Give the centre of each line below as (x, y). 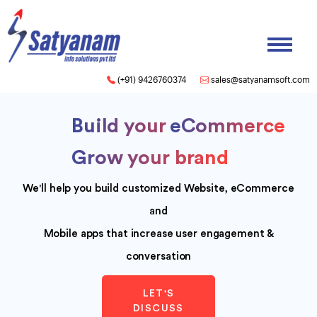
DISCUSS (158, 309)
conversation (158, 257)
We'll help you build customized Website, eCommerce (158, 189)
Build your (119, 126)
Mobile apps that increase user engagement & (158, 234)
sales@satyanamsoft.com (260, 80)
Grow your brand (150, 158)
